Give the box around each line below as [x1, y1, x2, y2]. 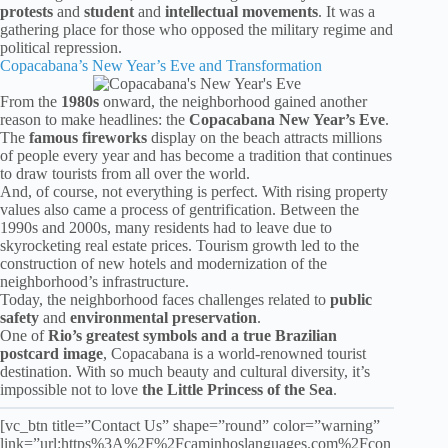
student [84, 2, 134, 20]
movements [242, 2, 318, 20]
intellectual [165, 2, 238, 20]
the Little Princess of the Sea [142, 380, 333, 398]
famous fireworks [29, 128, 147, 146]
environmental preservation [70, 308, 257, 326]
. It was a [318, 2, 375, 20]
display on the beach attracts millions [147, 128, 382, 146]
